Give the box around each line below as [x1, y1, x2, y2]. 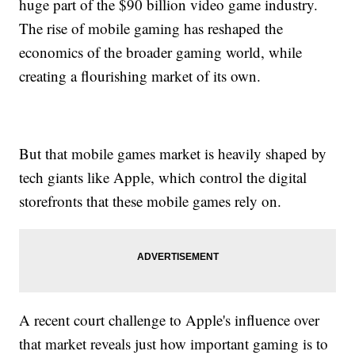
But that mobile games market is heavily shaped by [19, 143, 327, 163]
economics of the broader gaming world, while [19, 41, 303, 62]
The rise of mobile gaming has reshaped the [19, 17, 284, 38]
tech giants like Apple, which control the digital [19, 166, 307, 187]
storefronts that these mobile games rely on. [19, 190, 287, 211]
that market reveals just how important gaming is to [19, 333, 329, 353]
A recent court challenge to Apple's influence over [19, 309, 320, 330]
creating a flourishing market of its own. [19, 65, 266, 86]
